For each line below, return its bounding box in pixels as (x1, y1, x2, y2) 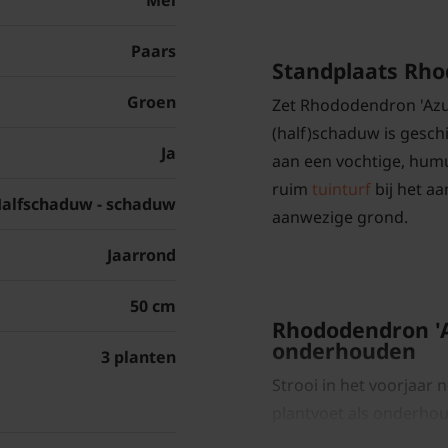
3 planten (101, 346, 176, 369)
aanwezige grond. (272, 206, 408, 228)
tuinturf (312, 178, 371, 200)
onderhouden (272, 336, 416, 365)
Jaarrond (107, 244, 176, 267)
